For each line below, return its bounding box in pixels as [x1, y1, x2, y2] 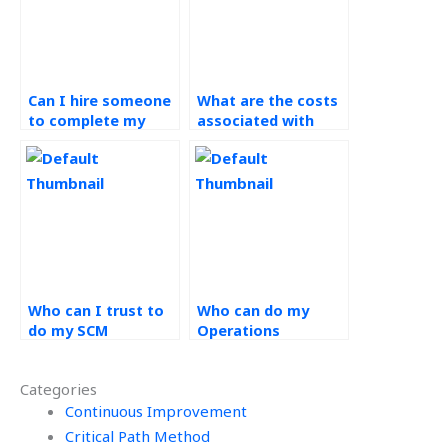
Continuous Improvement [65, 401, 247, 422]
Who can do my [197, 301, 309, 321]
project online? [197, 361, 307, 381]
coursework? [28, 171, 123, 191]
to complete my [28, 111, 145, 131]
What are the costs [197, 91, 338, 111]
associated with [197, 111, 314, 131]
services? [197, 151, 265, 171]
